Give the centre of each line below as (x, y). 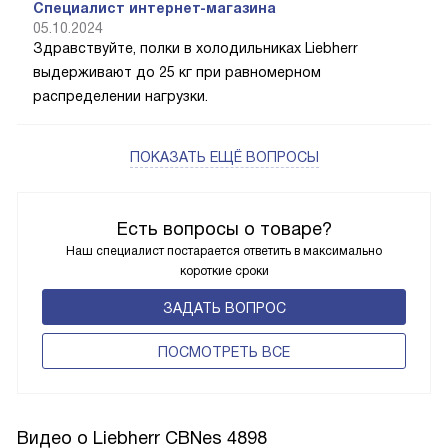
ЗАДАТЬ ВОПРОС (224, 307)
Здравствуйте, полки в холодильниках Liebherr (195, 47)
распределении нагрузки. (120, 95)
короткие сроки (224, 270)
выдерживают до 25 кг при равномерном (177, 71)
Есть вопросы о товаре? (224, 228)
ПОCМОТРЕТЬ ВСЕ (224, 351)
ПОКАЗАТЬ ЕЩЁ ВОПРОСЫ (224, 156)
